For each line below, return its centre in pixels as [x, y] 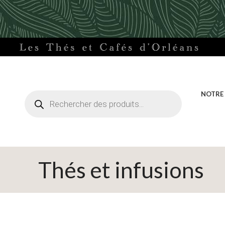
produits [37, 107]
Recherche [41, 93]
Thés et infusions [121, 170]
